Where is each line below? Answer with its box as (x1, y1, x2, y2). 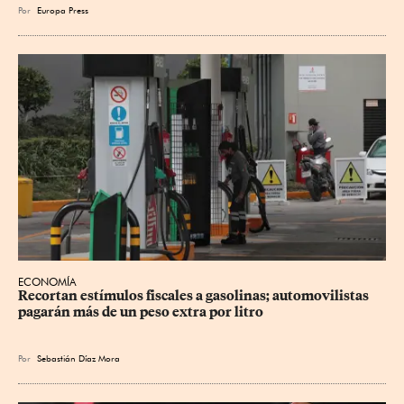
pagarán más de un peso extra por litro (18, 304, 263, 321)
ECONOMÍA (18, 275, 77, 289)
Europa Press (37, 4, 88, 15)
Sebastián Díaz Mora (37, 353, 120, 364)
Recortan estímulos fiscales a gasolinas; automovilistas (18, 288, 372, 305)
